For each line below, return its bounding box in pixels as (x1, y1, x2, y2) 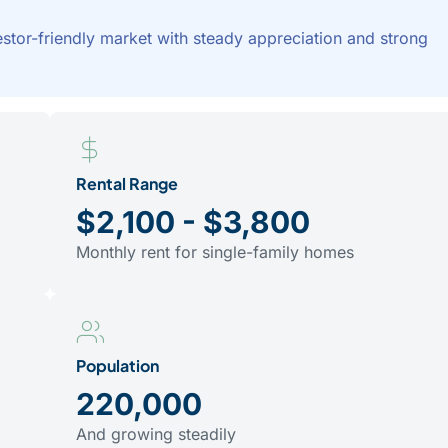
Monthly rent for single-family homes (76, 241, 355, 262)
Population (76, 355, 160, 377)
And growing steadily (76, 424, 237, 445)
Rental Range (76, 172, 179, 194)
